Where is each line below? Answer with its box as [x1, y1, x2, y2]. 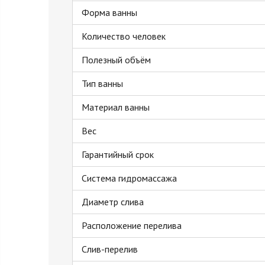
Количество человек [82, 30, 166, 42]
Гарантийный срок [82, 148, 154, 160]
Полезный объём [82, 53, 151, 66]
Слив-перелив [82, 243, 138, 255]
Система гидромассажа [82, 172, 177, 184]
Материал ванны [82, 101, 150, 113]
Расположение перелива [82, 219, 182, 231]
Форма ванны [82, 6, 137, 18]
